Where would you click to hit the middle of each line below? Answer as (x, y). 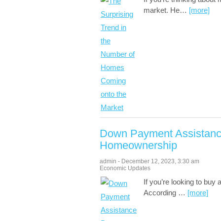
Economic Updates (125, 168)
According (161, 193)
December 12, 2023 (148, 161)
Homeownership (138, 145)
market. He (162, 10)
